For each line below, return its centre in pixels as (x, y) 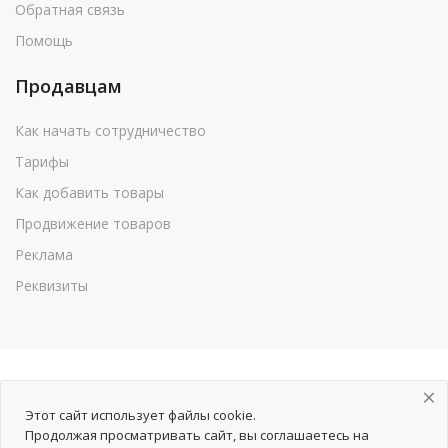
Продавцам (68, 86)
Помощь (44, 41)
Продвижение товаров (93, 224)
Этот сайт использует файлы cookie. (140, 415)
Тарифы (42, 162)
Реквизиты (51, 286)
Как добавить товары (89, 193)
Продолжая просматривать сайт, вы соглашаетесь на (197, 435)
